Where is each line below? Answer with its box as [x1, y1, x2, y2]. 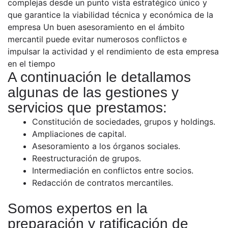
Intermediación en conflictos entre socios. [32, 165, 193, 176]
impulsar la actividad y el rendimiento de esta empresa [8, 46, 219, 57]
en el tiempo [8, 59, 55, 69]
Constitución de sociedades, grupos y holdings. [32, 117, 215, 127]
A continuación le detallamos [8, 69, 191, 85]
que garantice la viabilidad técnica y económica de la [8, 10, 213, 20]
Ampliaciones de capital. [32, 129, 126, 139]
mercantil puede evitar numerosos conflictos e [8, 34, 187, 45]
